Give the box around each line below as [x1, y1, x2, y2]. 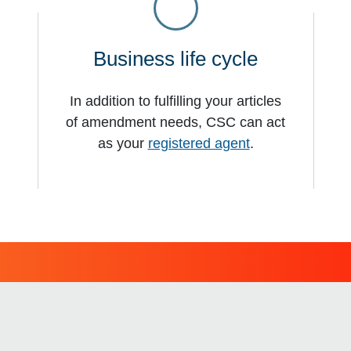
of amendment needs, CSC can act [66, 114, 285, 130]
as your [97, 135, 148, 151]
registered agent [147, 135, 250, 151]
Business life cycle [93, 48, 258, 71]
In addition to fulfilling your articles [70, 92, 281, 109]
